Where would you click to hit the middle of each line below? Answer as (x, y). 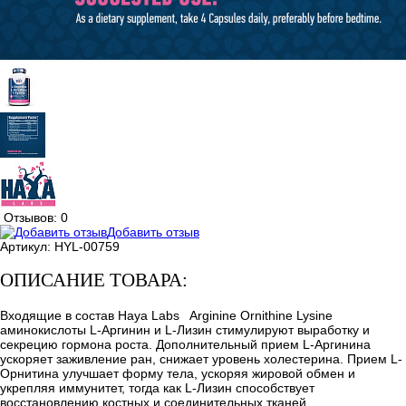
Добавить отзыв (153, 232)
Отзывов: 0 (36, 217)
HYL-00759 (87, 246)
